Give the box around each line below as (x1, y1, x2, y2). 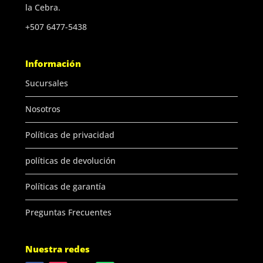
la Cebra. (25, 1, 60, 13)
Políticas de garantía (25, 180, 106, 192)
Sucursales (25, 77, 68, 89)
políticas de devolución (25, 154, 116, 166)
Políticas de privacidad (25, 129, 114, 140)
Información (25, 57, 81, 69)
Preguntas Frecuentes (25, 206, 112, 218)
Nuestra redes (25, 242, 90, 255)
